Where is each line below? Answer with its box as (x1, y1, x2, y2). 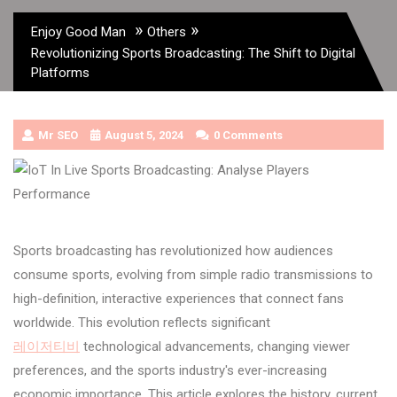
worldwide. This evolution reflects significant (13, 314, 274, 331)
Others (147, 23, 186, 40)
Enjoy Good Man (31, 23, 126, 40)
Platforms (31, 64, 90, 81)
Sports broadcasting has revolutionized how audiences (13, 242, 333, 259)
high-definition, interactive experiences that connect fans (13, 290, 344, 307)
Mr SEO (38, 128, 78, 142)
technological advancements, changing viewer (80, 338, 350, 354)
